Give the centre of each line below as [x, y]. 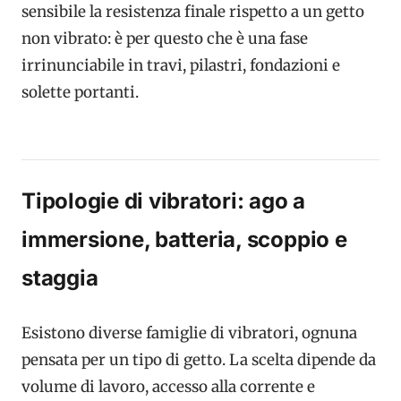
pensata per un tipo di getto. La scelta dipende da [199, 360]
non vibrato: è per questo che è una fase [165, 38]
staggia [60, 277]
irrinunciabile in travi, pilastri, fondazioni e [181, 65]
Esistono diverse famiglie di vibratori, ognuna [189, 333]
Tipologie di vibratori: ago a [164, 200]
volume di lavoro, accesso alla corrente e [168, 387]
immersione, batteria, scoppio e [184, 239]
